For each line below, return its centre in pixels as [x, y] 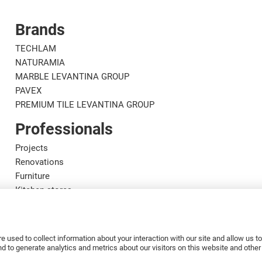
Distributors [38, 246]
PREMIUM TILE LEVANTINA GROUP [85, 105]
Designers [35, 204]
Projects [31, 148]
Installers [33, 232]
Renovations [39, 162]
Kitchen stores [43, 190]
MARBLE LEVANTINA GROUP [72, 77]
